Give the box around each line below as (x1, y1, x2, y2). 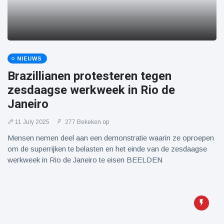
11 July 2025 (15, 118, 49, 125)
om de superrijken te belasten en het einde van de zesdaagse (7, 144, 207, 153)
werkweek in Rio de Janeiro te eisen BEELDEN (7, 155, 162, 164)
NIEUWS (17, 55, 42, 61)
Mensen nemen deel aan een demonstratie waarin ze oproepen (7, 133, 214, 142)
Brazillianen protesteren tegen (7, 69, 171, 83)
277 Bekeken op (63, 118, 109, 125)
